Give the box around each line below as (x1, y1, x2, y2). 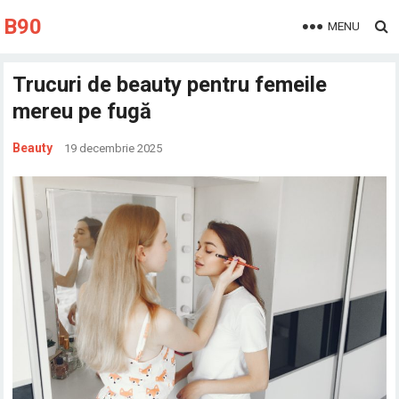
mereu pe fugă (12, 99, 152, 124)
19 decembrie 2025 (64, 142, 163, 155)
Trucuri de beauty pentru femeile (12, 72, 328, 97)
